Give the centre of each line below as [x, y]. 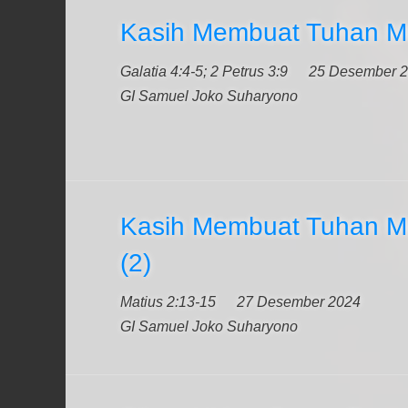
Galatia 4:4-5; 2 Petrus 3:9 [204, 71]
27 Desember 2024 [299, 302]
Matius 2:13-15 [168, 302]
